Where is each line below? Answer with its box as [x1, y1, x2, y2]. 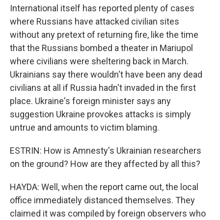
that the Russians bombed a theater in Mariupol [10, 43, 193, 53]
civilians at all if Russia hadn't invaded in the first [10, 82, 196, 93]
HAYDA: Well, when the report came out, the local [10, 182, 198, 192]
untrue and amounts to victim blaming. [10, 122, 159, 133]
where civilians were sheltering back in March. [10, 56, 189, 66]
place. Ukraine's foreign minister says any [10, 96, 171, 106]
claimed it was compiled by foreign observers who [10, 208, 206, 219]
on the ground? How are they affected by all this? [10, 159, 200, 169]
